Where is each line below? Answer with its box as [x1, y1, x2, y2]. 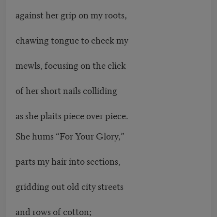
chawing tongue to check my [15, 33, 128, 46]
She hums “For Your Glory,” [15, 129, 124, 142]
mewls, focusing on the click [15, 58, 126, 72]
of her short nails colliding [15, 83, 117, 97]
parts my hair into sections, [15, 154, 121, 168]
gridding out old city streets [15, 179, 124, 193]
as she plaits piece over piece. [15, 108, 128, 122]
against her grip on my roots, [15, 8, 127, 21]
